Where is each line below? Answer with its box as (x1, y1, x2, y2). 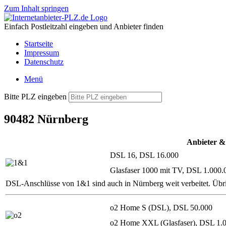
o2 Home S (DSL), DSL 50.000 (110, 203, 212, 212)
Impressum (24, 48, 59, 57)
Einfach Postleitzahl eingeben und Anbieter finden (4, 22, 163, 31)
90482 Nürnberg (4, 112, 88, 126)
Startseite (24, 39, 53, 48)
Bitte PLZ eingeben (4, 92, 67, 101)
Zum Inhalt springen (4, 4, 69, 13)
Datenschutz (24, 58, 64, 66)
